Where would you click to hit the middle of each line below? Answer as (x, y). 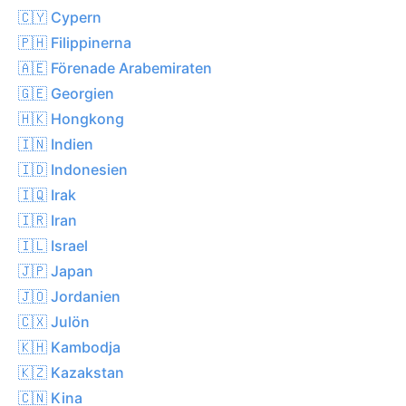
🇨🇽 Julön (54, 321)
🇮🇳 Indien (56, 144)
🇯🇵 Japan (56, 271)
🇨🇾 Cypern (60, 17)
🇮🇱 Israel (53, 245)
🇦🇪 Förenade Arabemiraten (115, 68)
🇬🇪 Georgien (66, 93)
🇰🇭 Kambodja (69, 347)
